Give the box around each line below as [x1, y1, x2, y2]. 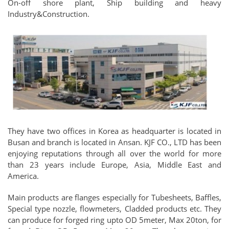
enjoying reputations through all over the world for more [8, 148, 221, 158]
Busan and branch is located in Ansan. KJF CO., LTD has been [8, 137, 221, 147]
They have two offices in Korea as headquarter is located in [8, 126, 221, 136]
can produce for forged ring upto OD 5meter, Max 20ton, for [8, 215, 221, 225]
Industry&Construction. [8, 9, 89, 19]
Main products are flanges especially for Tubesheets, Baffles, [8, 192, 221, 202]
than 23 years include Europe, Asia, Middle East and [8, 159, 221, 170]
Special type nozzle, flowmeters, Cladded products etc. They [8, 203, 221, 214]
